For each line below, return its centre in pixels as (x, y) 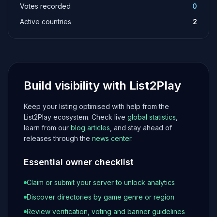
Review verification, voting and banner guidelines (106, 211)
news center (112, 138)
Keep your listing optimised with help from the (96, 106)
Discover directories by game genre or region (101, 197)
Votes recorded (45, 6)
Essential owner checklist (79, 162)
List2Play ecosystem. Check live (76, 117)
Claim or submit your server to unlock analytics (101, 182)
